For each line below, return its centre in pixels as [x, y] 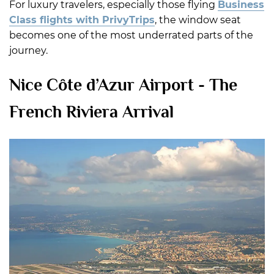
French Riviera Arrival [91, 111]
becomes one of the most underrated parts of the [131, 35]
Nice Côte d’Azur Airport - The [123, 84]
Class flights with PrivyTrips [82, 20]
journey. [28, 50]
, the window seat [198, 20]
